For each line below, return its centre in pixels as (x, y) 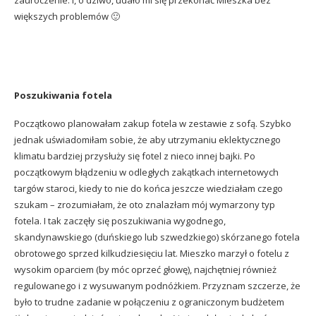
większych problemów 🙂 (67, 16)
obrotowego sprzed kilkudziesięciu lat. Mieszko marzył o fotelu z (152, 253)
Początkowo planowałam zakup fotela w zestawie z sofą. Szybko (153, 123)
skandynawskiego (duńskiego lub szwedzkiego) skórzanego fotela (157, 237)
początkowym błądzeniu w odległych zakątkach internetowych (146, 172)
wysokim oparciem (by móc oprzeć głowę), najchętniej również (145, 269)
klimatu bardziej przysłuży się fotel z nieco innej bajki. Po (135, 156)
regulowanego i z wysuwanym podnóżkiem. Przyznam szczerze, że (157, 286)
